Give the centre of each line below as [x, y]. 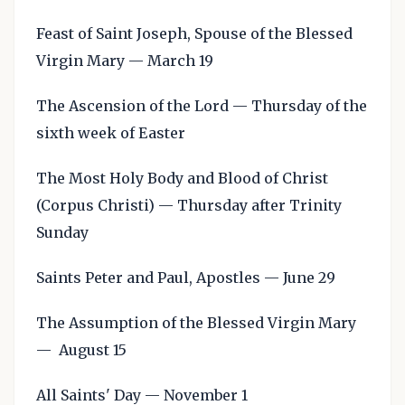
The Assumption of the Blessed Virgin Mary [196, 323]
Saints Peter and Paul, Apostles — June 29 [186, 278]
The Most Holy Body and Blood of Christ [182, 178]
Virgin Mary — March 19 [125, 61]
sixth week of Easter [111, 133]
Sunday [62, 232]
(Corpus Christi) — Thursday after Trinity [189, 205]
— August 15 [81, 350]
